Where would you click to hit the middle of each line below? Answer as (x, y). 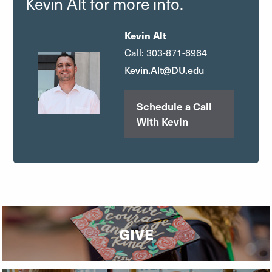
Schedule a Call (174, 106)
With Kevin (162, 121)
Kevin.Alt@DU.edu (164, 70)
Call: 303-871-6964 (166, 53)
